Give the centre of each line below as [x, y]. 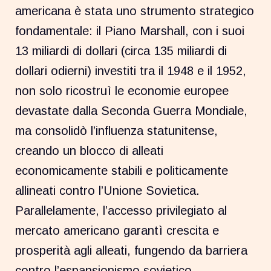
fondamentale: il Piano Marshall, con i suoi [130, 31]
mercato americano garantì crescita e [117, 230]
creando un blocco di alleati [90, 150]
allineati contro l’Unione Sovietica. [108, 190]
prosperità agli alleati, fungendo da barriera [132, 250]
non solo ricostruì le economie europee [122, 90]
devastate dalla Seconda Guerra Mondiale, [132, 110]
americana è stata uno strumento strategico [135, 11]
